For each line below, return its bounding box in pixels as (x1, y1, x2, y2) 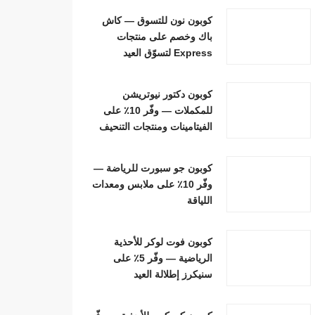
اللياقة (187, 194, 213, 206)
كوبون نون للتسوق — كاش (102, 14, 213, 26)
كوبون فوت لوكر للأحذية (114, 236, 213, 247)
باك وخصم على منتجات (117, 30, 213, 42)
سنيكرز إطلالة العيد (134, 268, 213, 280)
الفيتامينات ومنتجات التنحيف (99, 120, 213, 132)
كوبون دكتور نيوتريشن (122, 88, 213, 100)
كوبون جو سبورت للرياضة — (94, 162, 213, 174)
